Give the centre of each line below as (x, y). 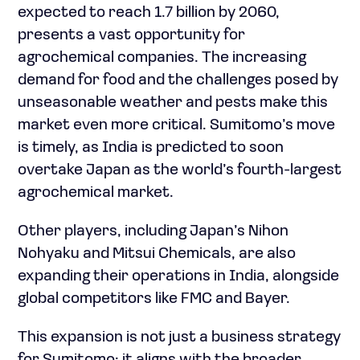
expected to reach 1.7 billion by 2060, (149, 13)
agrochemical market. (96, 193)
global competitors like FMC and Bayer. (154, 299)
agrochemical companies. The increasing (162, 58)
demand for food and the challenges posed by (178, 80)
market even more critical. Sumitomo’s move (176, 125)
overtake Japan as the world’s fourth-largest (180, 170)
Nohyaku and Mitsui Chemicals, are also (157, 254)
